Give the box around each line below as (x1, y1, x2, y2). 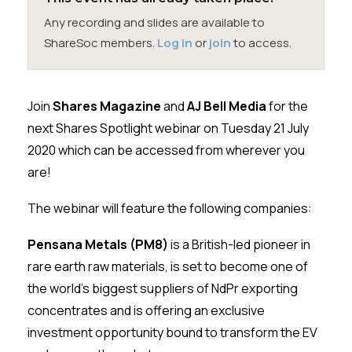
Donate (114, 43, 153, 58)
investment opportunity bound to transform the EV (27, 324, 318, 341)
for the (266, 97, 309, 115)
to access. (231, 35, 292, 51)
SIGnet (37, 43, 71, 58)
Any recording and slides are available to (44, 14, 266, 31)
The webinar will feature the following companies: (27, 200, 313, 217)
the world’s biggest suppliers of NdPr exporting (27, 280, 299, 297)
